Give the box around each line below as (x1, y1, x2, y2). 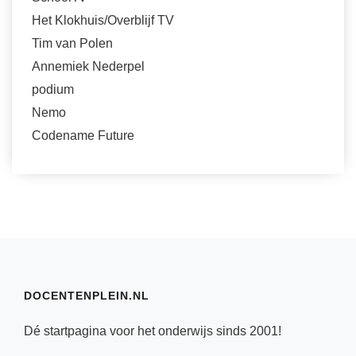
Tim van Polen (32, 37, 113, 50)
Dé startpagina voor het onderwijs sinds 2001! (24, 324, 281, 338)
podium (32, 83, 74, 96)
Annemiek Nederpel (32, 60, 145, 73)
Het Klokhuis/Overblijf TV (32, 14, 174, 27)
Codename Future (32, 129, 134, 142)
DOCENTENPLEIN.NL (24, 289, 149, 302)
